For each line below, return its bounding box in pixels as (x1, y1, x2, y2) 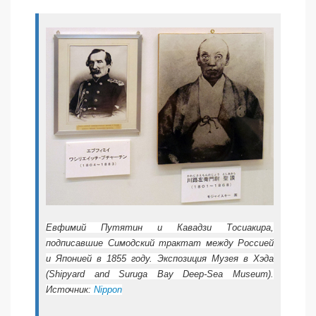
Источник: (46, 284, 94, 295)
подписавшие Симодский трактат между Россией (46, 237, 274, 248)
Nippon (94, 284, 122, 295)
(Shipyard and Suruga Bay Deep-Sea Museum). (46, 268, 274, 279)
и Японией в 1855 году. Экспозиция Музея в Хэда (46, 253, 274, 264)
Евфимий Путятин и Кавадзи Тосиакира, (46, 221, 274, 233)
